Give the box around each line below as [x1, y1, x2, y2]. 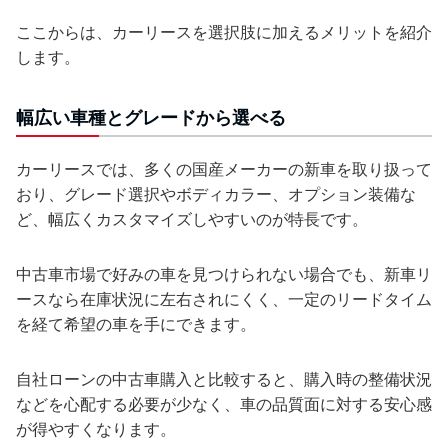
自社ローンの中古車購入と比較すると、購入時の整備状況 [16, 369, 432, 390]
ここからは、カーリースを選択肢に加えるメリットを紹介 [16, 22, 432, 43]
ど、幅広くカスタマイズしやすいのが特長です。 [16, 209, 368, 230]
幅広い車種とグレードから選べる [16, 107, 286, 129]
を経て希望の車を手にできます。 [16, 314, 256, 335]
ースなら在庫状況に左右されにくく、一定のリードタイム [16, 289, 432, 310]
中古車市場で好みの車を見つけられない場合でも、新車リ [16, 264, 432, 285]
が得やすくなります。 [16, 419, 176, 440]
